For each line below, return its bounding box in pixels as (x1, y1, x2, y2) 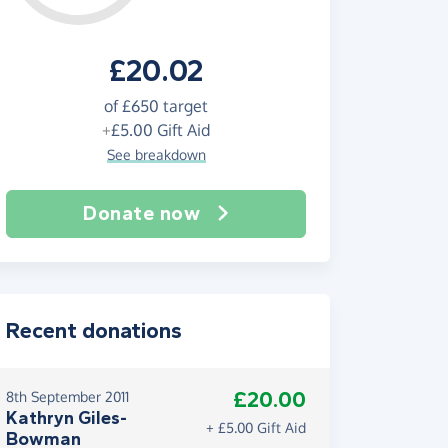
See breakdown (106, 146, 206, 163)
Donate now (83, 202, 201, 225)
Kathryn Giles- (6, 407, 127, 429)
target (159, 96, 208, 116)
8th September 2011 (6, 388, 129, 405)
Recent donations (6, 318, 182, 344)
